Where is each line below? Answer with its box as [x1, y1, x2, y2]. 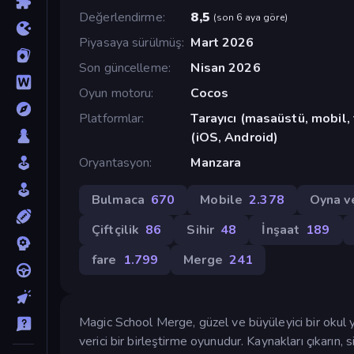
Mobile [200, 190, 243, 209]
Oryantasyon [79, 153, 150, 171]
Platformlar [79, 109, 142, 127]
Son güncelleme [79, 58, 168, 77]
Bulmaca [92, 190, 145, 209]
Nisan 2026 [190, 58, 261, 77]
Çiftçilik [92, 220, 140, 239]
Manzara [190, 153, 242, 171]
